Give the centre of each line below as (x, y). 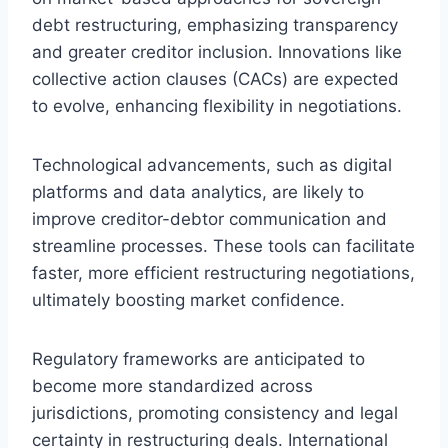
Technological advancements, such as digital (212, 164)
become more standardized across (172, 385)
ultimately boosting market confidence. (188, 299)
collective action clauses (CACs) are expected (215, 78)
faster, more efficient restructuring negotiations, (223, 272)
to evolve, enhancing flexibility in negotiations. (217, 105)
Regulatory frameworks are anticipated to (198, 358)
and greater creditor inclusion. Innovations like (217, 51)
